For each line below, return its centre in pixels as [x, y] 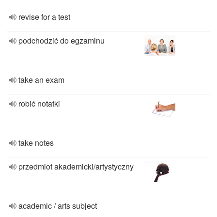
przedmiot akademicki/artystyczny [76, 166]
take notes [36, 143]
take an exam [41, 80]
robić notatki [39, 103]
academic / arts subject [58, 206]
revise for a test [44, 17]
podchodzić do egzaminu [62, 40]
